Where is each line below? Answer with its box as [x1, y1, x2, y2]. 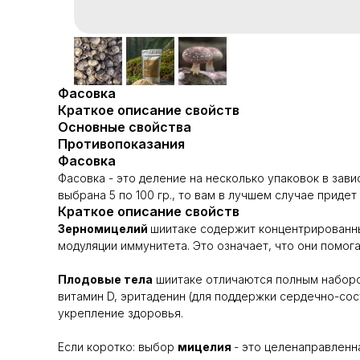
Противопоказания [58, 136, 185, 152]
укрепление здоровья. [58, 306, 183, 320]
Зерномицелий [58, 222, 150, 235]
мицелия [178, 340, 234, 354]
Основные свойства [58, 119, 191, 135]
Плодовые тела [58, 272, 153, 286]
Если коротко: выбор [58, 340, 178, 354]
